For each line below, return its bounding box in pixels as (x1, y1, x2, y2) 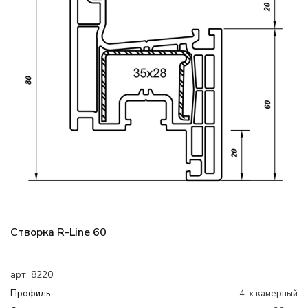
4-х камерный (239, 287, 298, 300)
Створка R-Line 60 (10, 225, 107, 241)
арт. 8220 (10, 268, 53, 282)
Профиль (10, 287, 50, 300)
